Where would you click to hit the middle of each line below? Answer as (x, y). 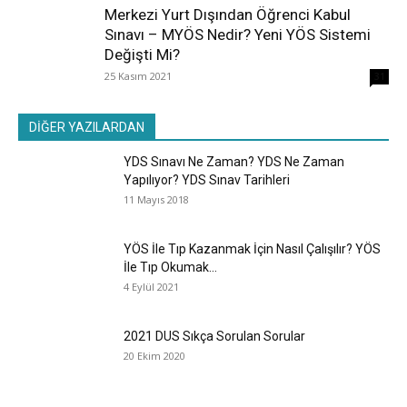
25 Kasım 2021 (138, 75)
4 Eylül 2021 (151, 286)
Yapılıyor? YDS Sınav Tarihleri (207, 179)
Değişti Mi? (142, 54)
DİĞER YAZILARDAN (87, 127)
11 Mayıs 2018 (156, 199)
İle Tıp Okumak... (170, 267)
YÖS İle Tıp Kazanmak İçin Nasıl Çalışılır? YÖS (252, 248)
